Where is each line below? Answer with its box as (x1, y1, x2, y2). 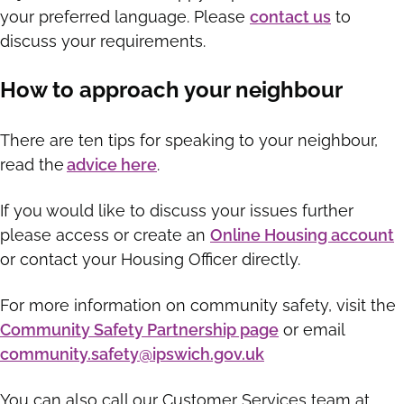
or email (279, 320, 344, 340)
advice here (67, 155, 157, 175)
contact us (250, 7, 331, 27)
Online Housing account (210, 225, 394, 245)
